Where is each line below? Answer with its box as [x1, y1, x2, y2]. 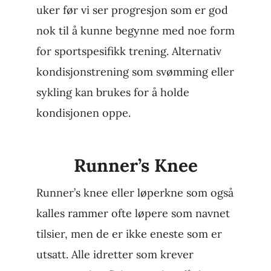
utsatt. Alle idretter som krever [36, 247, 194, 262]
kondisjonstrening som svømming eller [36, 65, 234, 79]
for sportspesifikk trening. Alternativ [36, 44, 221, 59]
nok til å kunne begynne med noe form [36, 24, 235, 38]
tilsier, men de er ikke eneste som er [36, 227, 222, 241]
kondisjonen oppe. [36, 106, 131, 120]
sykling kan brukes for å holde [36, 85, 189, 100]
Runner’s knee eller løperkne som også [36, 186, 233, 200]
